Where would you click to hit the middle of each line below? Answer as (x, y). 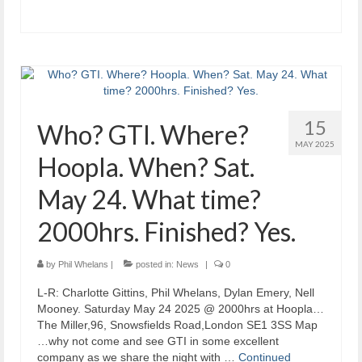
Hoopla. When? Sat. (146, 166)
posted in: (155, 264)
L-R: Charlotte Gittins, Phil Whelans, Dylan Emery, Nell (176, 292)
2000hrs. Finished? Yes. (166, 231)
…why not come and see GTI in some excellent (158, 341)
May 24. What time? (149, 199)
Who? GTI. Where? (143, 134)
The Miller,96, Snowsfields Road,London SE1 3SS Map (177, 324)
